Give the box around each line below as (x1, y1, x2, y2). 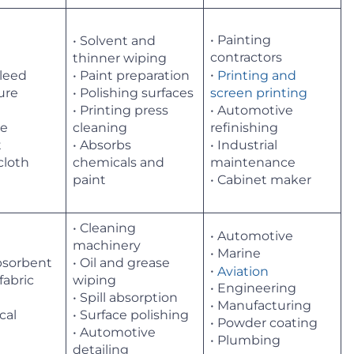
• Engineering (210, 281, 296, 296)
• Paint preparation (73, 67, 190, 83)
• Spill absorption (73, 289, 178, 305)
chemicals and (73, 154, 164, 170)
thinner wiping (73, 50, 167, 66)
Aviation (217, 263, 269, 279)
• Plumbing (210, 333, 281, 348)
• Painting (210, 32, 271, 47)
